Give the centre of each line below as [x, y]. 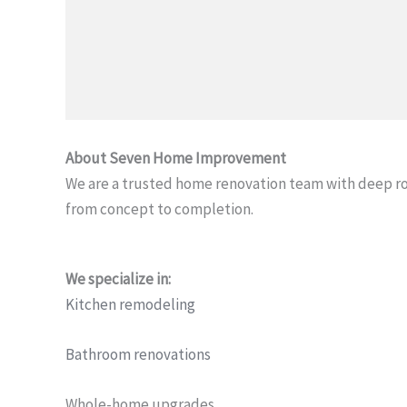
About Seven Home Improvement [176, 158]
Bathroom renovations [138, 355]
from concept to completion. [159, 208]
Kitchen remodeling [130, 305]
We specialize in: [118, 279]
